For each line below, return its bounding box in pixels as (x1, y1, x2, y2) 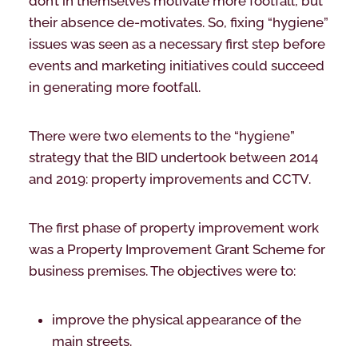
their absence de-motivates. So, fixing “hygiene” (28, 14, 328, 30)
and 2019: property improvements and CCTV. (28, 170, 311, 187)
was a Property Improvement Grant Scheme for (28, 241, 325, 257)
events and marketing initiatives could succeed (28, 57, 324, 74)
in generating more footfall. (28, 78, 201, 95)
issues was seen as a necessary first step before (28, 35, 325, 52)
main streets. (51, 332, 132, 349)
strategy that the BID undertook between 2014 (28, 149, 318, 165)
